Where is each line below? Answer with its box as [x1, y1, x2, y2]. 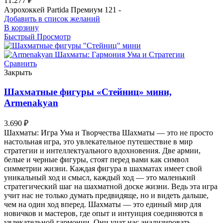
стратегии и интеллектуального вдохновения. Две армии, [4, 146, 201, 155]
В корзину [4, 23, 39, 32]
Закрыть [4, 68, 32, 77]
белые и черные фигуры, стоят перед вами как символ [4, 155, 189, 164]
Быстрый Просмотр [4, 32, 71, 41]
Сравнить [4, 59, 37, 68]
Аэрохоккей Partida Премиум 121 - [4, 5, 121, 14]
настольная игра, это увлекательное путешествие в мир [4, 137, 193, 146]
